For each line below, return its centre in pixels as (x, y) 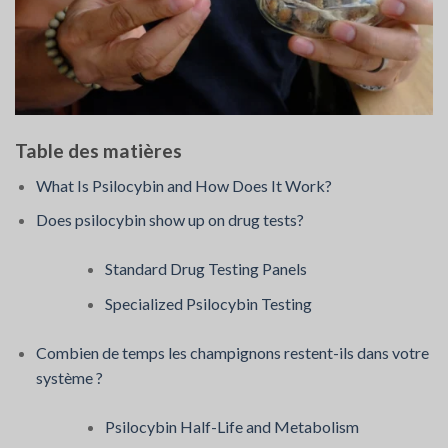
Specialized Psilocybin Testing (208, 304)
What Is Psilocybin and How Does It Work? (183, 185)
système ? (69, 378)
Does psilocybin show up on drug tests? (169, 220)
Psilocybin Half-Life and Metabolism (231, 427)
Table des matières (98, 151)
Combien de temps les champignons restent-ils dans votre (232, 353)
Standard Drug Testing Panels (205, 269)
